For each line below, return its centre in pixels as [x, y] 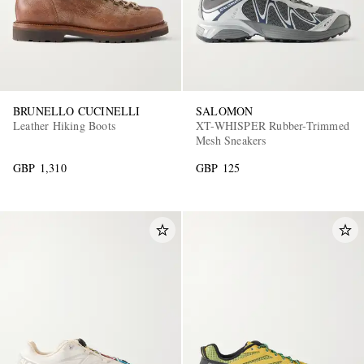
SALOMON [225, 111]
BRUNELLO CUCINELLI [77, 111]
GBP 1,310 [40, 168]
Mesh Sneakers [231, 141]
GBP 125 [218, 168]
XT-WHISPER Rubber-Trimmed [273, 126]
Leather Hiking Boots [64, 126]
